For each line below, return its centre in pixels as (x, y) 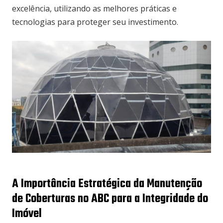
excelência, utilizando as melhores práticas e (94, 9)
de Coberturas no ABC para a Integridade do (110, 199)
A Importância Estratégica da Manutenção (107, 184)
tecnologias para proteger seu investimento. (95, 22)
